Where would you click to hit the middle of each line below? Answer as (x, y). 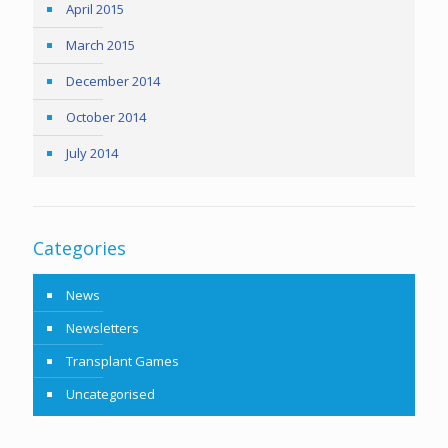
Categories (79, 248)
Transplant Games (122, 361)
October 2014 (106, 117)
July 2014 (92, 153)
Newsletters (102, 328)
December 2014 (113, 81)
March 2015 (100, 45)
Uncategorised (110, 394)
